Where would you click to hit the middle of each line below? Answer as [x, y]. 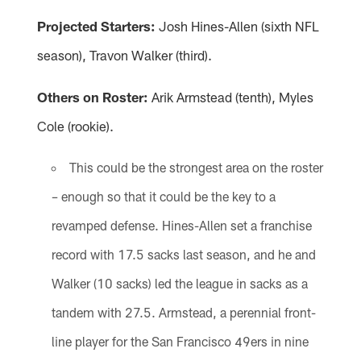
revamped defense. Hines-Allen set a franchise [181, 225]
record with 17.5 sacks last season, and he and [183, 254]
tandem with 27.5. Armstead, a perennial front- [183, 312]
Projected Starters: [97, 25]
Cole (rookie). [76, 125]
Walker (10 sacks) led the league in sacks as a [179, 283]
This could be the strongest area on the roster [196, 167]
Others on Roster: [93, 96]
